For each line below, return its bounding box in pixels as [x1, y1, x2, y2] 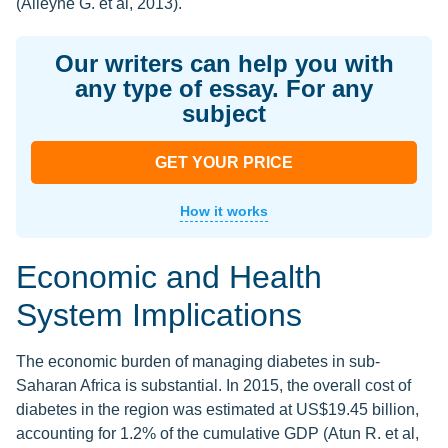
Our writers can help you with [54, 50, 394, 78]
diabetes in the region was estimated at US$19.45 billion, [16, 401, 419, 419]
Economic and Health [16, 259, 322, 296]
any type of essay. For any [75, 75, 373, 103]
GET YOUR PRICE [155, 154, 293, 172]
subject [182, 100, 266, 128]
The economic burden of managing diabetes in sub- [16, 353, 380, 371]
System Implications [16, 297, 302, 334]
